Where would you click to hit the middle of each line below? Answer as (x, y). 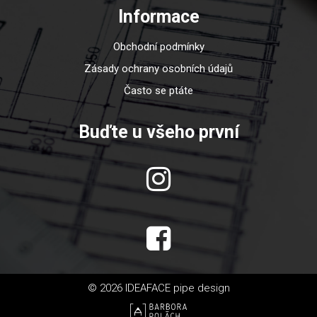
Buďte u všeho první (158, 132)
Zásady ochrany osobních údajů (158, 69)
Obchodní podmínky (158, 47)
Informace (158, 17)
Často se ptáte (158, 91)
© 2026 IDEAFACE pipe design (158, 288)
